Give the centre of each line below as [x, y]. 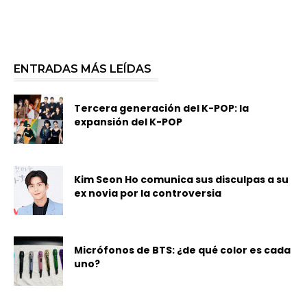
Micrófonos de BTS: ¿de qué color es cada [183, 250]
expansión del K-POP [128, 122]
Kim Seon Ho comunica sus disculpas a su [182, 179]
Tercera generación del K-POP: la [162, 109]
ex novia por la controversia [148, 193]
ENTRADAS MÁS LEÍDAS [83, 69]
